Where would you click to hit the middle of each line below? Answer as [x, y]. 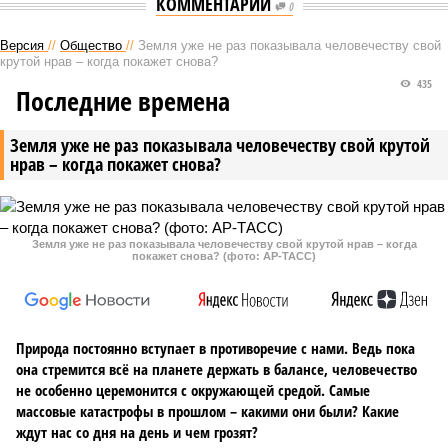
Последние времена [123, 101]
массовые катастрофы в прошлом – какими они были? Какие [207, 411]
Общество [91, 45]
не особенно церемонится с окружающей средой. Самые [193, 390]
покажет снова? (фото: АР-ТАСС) [224, 256]
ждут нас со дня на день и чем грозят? [137, 432]
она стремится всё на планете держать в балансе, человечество [216, 369]
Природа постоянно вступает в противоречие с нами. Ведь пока [215, 348]
